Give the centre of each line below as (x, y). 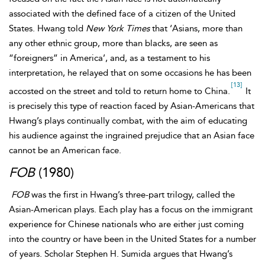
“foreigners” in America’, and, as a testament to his (109, 58)
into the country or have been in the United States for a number (132, 239)
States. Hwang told (47, 28)
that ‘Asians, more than (196, 28)
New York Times (118, 28)
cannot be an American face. (65, 150)
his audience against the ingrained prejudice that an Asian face (132, 135)
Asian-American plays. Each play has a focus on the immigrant (131, 209)
